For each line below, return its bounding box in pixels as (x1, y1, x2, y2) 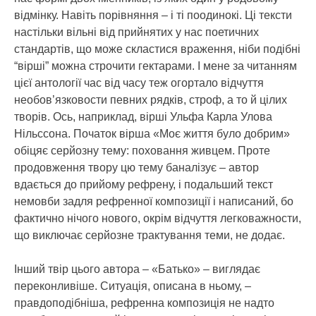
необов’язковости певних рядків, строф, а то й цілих (14, 93, 287, 106)
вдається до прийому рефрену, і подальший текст (14, 178, 273, 190)
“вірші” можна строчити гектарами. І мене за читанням (14, 59, 297, 72)
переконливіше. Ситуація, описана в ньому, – (14, 279, 251, 292)
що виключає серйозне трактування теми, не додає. (14, 229, 285, 241)
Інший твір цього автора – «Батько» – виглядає (14, 262, 260, 275)
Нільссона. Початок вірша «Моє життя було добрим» (14, 127, 290, 140)
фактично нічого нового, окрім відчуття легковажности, (14, 212, 301, 224)
